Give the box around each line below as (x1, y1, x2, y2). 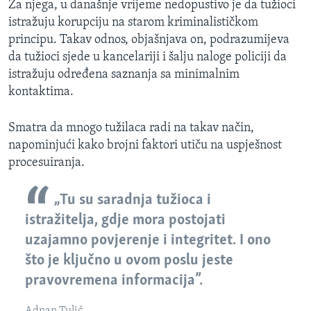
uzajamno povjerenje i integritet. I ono (25, 232, 271, 249)
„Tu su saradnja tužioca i (53, 192, 211, 208)
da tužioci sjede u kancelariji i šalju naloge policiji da (8, 50, 287, 64)
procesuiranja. (8, 155, 85, 169)
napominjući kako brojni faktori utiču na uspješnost (8, 138, 282, 152)
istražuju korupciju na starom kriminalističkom (8, 15, 258, 29)
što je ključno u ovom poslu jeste (25, 252, 233, 269)
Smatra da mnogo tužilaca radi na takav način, (8, 121, 254, 135)
